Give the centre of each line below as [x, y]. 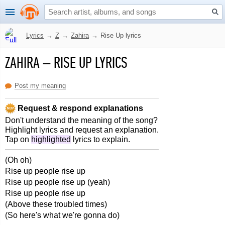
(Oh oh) [18, 160]
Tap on [18, 139]
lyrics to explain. [100, 139]
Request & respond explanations [79, 108]
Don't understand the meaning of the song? [81, 120]
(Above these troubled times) [56, 204]
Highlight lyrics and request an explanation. [82, 130]
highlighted [51, 139]
